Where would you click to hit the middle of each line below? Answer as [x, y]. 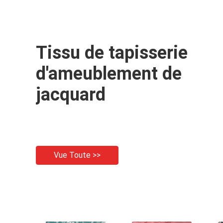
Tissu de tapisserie [112, 53]
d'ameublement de [109, 74]
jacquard [71, 95]
